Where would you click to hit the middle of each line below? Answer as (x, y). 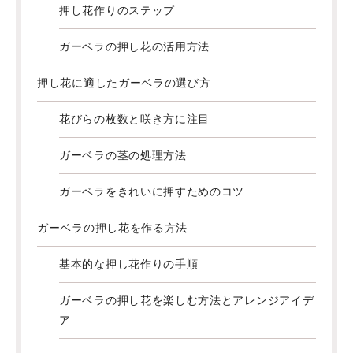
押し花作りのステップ (117, 10)
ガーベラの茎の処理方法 (123, 155)
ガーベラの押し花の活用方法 (135, 46)
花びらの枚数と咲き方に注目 (135, 119)
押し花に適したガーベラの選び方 (124, 83)
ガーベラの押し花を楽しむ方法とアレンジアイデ (187, 300)
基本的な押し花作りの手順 (129, 264)
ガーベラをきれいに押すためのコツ (152, 191)
